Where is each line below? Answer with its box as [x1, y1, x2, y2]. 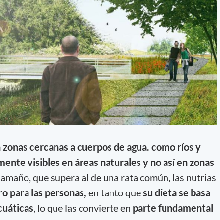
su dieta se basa [142, 187, 210, 199]
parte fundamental [132, 202, 213, 214]
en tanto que [86, 187, 143, 199]
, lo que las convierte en [33, 202, 133, 214]
